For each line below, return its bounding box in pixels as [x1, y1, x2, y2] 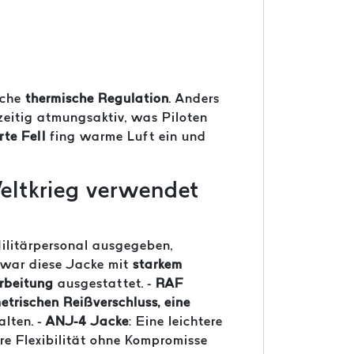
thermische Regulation [25, 91, 169, 105]
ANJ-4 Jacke [46, 314, 129, 328]
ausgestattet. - [54, 276, 156, 290]
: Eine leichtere [129, 314, 223, 328]
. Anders [169, 91, 220, 105]
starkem [133, 257, 183, 271]
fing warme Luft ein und [46, 129, 206, 143]
